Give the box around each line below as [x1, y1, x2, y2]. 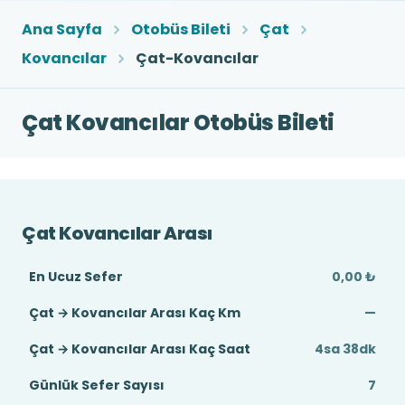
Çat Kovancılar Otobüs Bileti [22, 108, 334, 137]
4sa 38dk [315, 340, 376, 358]
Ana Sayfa [22, 19, 102, 40]
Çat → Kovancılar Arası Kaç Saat [29, 340, 250, 358]
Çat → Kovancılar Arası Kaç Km [29, 304, 240, 322]
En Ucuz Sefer [29, 268, 123, 286]
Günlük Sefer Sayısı [29, 376, 165, 394]
